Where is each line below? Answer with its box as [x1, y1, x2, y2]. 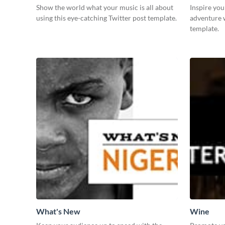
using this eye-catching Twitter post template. [36, 14, 177, 23]
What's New [36, 206, 80, 216]
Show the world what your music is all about [36, 3, 173, 12]
